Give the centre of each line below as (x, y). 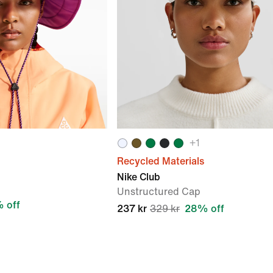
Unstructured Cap (159, 192)
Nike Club (139, 177)
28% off (204, 209)
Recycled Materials (161, 161)
